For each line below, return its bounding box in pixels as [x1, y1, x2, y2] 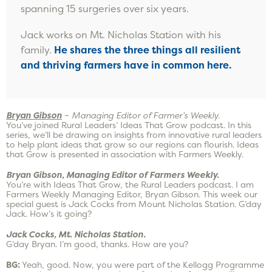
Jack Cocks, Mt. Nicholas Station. [6, 228, 146, 240]
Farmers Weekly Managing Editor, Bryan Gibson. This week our [6, 188, 257, 200]
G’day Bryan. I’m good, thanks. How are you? [6, 238, 188, 250]
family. [21, 43, 54, 56]
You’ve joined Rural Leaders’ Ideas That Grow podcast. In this [6, 119, 251, 131]
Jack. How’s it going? [6, 208, 92, 219]
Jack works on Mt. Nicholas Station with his [21, 28, 221, 41]
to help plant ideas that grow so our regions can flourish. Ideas [6, 138, 259, 150]
